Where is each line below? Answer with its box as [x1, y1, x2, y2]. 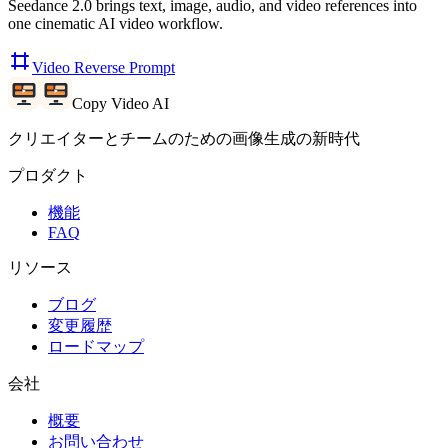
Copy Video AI [72, 94, 169, 112]
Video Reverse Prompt [32, 58, 175, 76]
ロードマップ [48, 337, 144, 355]
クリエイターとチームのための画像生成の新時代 [8, 129, 360, 147]
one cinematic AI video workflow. [8, 14, 223, 32]
